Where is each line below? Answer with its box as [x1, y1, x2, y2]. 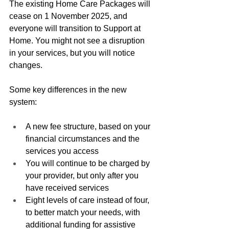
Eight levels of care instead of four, [26, 195, 151, 204]
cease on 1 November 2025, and [9, 11, 129, 20]
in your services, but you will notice [9, 48, 137, 57]
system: [9, 97, 37, 106]
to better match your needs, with [26, 208, 142, 217]
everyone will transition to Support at [9, 24, 143, 33]
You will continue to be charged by [26, 158, 152, 168]
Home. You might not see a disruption [9, 36, 147, 45]
